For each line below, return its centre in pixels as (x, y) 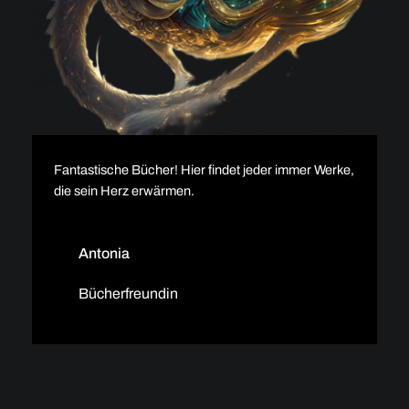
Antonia (104, 254)
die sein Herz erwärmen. (124, 191)
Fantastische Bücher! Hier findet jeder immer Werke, (204, 170)
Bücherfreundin (128, 293)
